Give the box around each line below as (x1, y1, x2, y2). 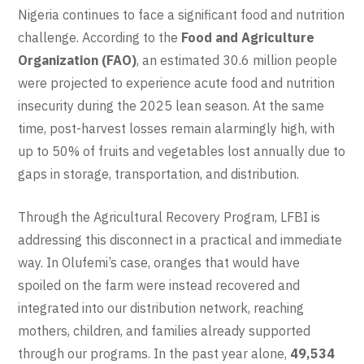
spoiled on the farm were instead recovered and (18, 277, 301, 294)
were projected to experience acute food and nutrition (18, 75, 336, 92)
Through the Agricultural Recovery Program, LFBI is (18, 209, 321, 226)
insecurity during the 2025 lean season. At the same (18, 97, 325, 115)
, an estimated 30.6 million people (136, 52, 338, 69)
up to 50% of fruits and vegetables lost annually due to (18, 143, 346, 160)
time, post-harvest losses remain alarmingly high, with (18, 120, 336, 137)
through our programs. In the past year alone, (18, 345, 291, 362)
